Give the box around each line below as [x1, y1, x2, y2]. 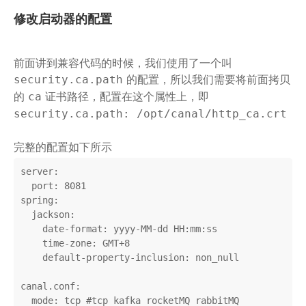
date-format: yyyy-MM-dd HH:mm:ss [20, 223, 42, 235]
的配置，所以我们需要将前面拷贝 [123, 72, 290, 87]
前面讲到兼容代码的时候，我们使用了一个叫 [14, 56, 232, 70]
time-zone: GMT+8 [20, 238, 42, 249]
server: [20, 166, 59, 178]
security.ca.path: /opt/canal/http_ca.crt [14, 107, 287, 121]
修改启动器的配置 [14, 12, 112, 27]
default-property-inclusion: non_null [20, 252, 42, 264]
